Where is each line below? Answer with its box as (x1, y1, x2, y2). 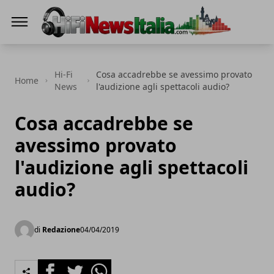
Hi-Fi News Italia (40, 39, 114, 53)
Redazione (42, 224, 80, 235)
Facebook (37, 259, 82, 273)
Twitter (62, 259, 95, 273)
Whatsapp (86, 259, 133, 273)
